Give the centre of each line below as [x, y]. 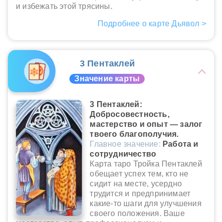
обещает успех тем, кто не [139, 174]
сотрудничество [123, 154]
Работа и [181, 144]
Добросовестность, [130, 114]
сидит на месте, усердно [136, 184]
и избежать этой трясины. [64, 6]
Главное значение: [126, 144]
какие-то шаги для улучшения [146, 204]
